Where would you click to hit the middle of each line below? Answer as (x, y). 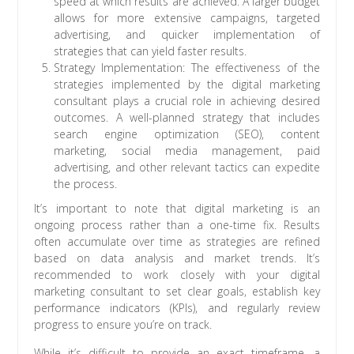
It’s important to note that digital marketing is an (177, 209)
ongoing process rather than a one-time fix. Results (177, 225)
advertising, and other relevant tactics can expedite (187, 168)
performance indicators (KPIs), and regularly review (177, 308)
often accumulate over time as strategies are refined (177, 242)
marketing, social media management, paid (187, 151)
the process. (86, 184)
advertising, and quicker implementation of (187, 35)
